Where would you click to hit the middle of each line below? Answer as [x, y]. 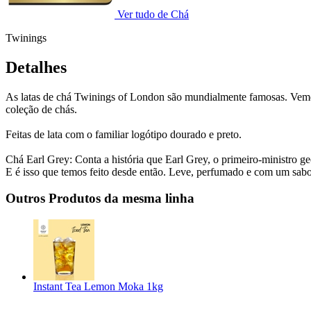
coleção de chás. [41, 109]
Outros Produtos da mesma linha [100, 199]
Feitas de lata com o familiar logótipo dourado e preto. [124, 134]
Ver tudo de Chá [153, 14]
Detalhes [36, 67]
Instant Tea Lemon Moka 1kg [98, 287]
